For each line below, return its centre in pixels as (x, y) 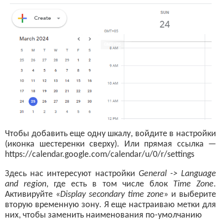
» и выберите (190, 195)
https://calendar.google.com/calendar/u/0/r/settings (100, 155)
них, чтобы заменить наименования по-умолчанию (103, 215)
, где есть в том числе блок (110, 184)
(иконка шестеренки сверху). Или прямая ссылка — (110, 144)
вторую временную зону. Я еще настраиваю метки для (110, 205)
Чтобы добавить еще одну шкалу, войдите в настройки (110, 134)
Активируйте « (33, 195)
